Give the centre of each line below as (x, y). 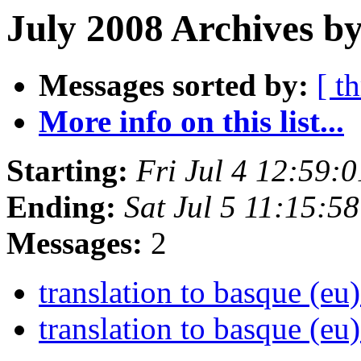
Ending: (61, 207)
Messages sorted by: (174, 85)
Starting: (67, 171)
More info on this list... (191, 122)
